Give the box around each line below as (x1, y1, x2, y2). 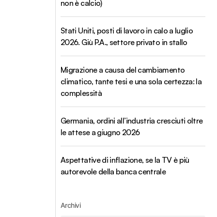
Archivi (61, 201, 81, 209)
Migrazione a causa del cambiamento (61, 65, 185, 75)
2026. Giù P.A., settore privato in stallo (61, 37, 187, 47)
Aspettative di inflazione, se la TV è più (61, 155, 189, 165)
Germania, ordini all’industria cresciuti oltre (61, 116, 203, 125)
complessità (61, 88, 102, 98)
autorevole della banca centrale (61, 167, 166, 176)
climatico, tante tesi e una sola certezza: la (61, 77, 202, 86)
